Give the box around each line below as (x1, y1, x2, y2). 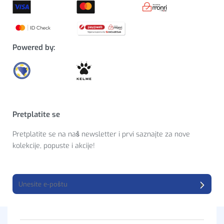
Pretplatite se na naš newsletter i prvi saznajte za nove (12, 129, 190, 139)
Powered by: (12, 42, 55, 52)
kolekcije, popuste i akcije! (12, 140, 95, 150)
